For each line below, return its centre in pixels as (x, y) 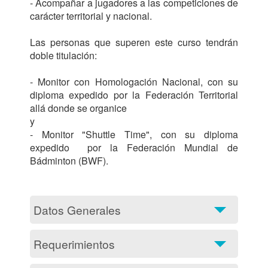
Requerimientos (74, 244)
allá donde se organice (80, 108)
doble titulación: (65, 55)
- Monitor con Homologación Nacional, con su (134, 82)
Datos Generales (77, 210)
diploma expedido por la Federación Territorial (134, 95)
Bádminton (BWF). (69, 161)
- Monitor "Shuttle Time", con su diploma (134, 134)
